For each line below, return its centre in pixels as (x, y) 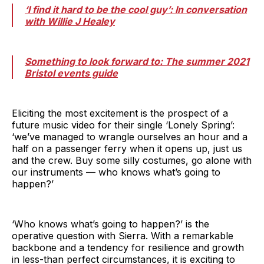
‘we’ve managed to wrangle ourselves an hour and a (130, 136)
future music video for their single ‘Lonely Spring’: (123, 125)
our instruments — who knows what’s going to (116, 172)
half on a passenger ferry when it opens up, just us (127, 148)
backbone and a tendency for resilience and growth (128, 247)
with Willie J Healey (70, 21)
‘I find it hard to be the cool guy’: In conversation (136, 9)
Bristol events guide (71, 73)
